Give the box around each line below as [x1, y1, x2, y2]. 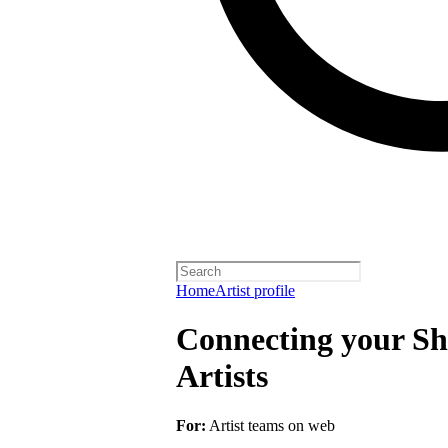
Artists [176, 358, 268, 395]
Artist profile [215, 282, 295, 299]
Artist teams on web [206, 416, 335, 434]
